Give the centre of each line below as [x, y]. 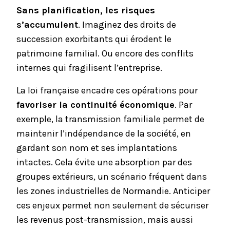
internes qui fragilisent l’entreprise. [89, 68]
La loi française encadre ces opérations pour [107, 90]
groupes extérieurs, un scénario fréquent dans [112, 177]
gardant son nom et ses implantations [97, 148]
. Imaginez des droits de [127, 25]
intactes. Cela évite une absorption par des [104, 162]
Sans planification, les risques [86, 10]
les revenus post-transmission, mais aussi [105, 220]
